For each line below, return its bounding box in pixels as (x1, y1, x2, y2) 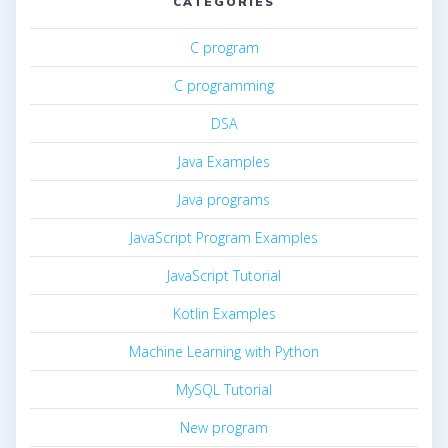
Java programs (178, 190, 270, 210)
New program (180, 418, 268, 438)
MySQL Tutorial (176, 380, 272, 400)
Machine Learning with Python (129, 342, 319, 362)
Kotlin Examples (172, 304, 276, 324)
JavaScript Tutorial (167, 266, 281, 286)
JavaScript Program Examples (130, 228, 318, 248)
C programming (174, 76, 274, 96)
